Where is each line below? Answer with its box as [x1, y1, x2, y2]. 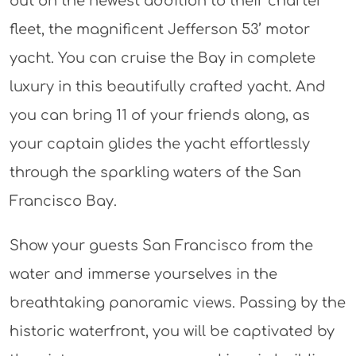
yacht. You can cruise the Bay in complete [9, 49, 315, 66]
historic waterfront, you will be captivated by [9, 323, 335, 339]
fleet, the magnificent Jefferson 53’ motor [9, 21, 310, 37]
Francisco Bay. [9, 192, 117, 209]
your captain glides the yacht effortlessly [9, 135, 310, 152]
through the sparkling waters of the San [9, 164, 301, 180]
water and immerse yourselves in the [9, 265, 277, 282]
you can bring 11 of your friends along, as [9, 106, 310, 123]
